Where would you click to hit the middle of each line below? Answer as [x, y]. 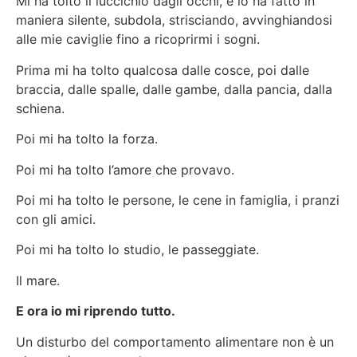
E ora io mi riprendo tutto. [96, 311]
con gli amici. [56, 220]
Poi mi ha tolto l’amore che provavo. [125, 169]
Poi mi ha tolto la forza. [87, 139]
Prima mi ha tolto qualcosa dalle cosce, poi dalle [163, 70]
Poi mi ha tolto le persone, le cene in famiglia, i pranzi [178, 200]
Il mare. [38, 280]
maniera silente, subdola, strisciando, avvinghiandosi [174, 20]
